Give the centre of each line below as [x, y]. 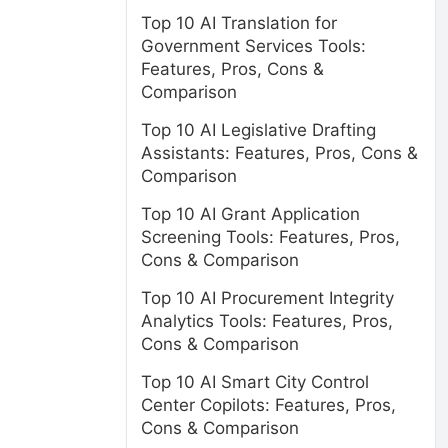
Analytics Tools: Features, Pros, [267, 321]
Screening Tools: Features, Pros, [270, 237]
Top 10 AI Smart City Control [255, 382]
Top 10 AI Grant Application [250, 214]
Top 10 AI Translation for [239, 23]
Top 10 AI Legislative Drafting [258, 130]
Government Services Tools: [253, 46]
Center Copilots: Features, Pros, [268, 405]
